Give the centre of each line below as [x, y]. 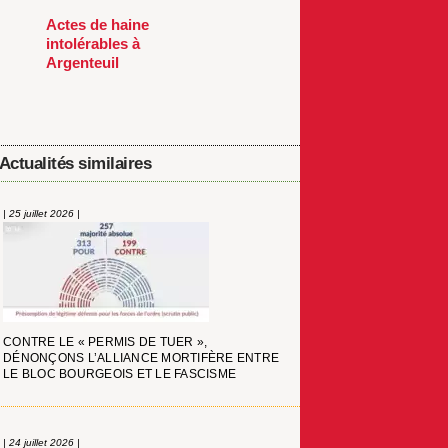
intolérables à [93, 44]
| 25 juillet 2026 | [42, 214]
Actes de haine [98, 25]
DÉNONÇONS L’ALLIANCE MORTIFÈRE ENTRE [141, 358]
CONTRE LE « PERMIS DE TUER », [105, 342]
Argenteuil [83, 63]
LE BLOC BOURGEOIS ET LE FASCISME [120, 374]
